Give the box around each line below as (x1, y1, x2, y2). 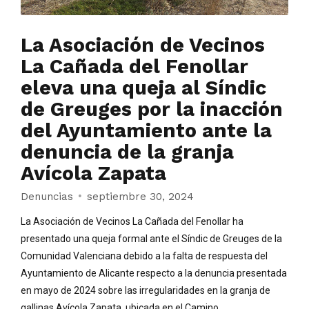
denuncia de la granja (21, 140, 234, 164)
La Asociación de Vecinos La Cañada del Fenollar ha (21, 215, 243, 227)
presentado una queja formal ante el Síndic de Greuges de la (21, 232, 282, 244)
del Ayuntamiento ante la (21, 119, 272, 143)
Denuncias (21, 190, 73, 203)
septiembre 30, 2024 (86, 190, 194, 203)
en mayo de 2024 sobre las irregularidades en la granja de (21, 284, 270, 296)
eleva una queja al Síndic (21, 76, 266, 100)
